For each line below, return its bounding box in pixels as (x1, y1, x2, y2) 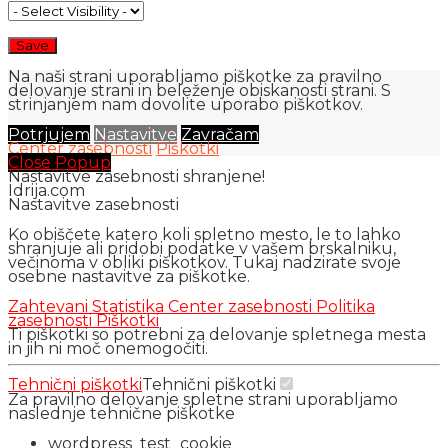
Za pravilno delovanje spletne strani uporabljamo (8, 389, 398, 409)
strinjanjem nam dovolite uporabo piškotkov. (8, 94, 363, 114)
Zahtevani (8, 296, 92, 316)
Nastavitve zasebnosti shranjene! (8, 166, 265, 186)
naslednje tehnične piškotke (8, 403, 235, 423)
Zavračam (181, 124, 259, 144)
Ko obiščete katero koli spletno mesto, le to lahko (8, 224, 401, 244)
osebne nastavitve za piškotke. (8, 266, 250, 286)
